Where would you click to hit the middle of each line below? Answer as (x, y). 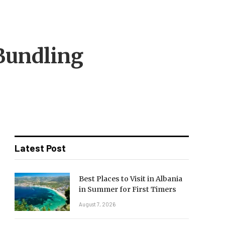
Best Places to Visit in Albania (131, 179)
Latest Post (40, 148)
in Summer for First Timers (128, 189)
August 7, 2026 (97, 204)
